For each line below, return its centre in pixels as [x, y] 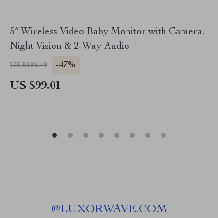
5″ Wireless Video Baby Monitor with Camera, [107, 32]
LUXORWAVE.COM [114, 210]
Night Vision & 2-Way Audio [70, 47]
